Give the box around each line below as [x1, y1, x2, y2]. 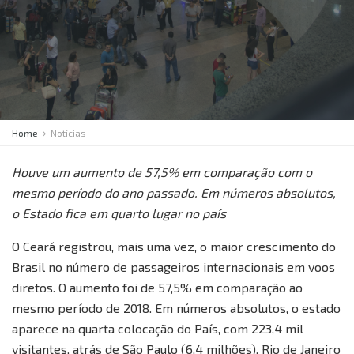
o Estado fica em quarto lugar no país [12, 205, 226, 220]
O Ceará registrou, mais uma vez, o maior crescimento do [12, 239, 336, 254]
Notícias [51, 127, 86, 138]
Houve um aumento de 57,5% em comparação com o [12, 164, 312, 179]
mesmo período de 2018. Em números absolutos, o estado [12, 300, 341, 315]
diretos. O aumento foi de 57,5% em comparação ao [12, 280, 303, 295]
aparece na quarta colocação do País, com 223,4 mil [12, 321, 303, 336]
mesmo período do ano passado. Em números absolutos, [12, 185, 336, 200]
